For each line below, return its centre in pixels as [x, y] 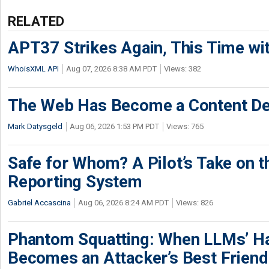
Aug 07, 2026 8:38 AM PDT [111, 69]
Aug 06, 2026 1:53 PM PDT [114, 126]
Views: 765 [185, 126]
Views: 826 [195, 203]
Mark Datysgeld [35, 126]
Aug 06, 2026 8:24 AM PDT [123, 203]
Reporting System [75, 182]
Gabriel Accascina [39, 203]
